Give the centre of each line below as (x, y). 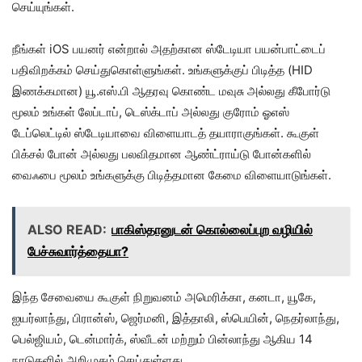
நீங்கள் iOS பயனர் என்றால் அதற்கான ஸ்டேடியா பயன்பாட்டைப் (169, 49)
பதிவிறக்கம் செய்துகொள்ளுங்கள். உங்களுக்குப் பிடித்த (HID (162, 70)
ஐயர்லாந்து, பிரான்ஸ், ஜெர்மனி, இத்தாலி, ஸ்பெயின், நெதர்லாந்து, (176, 318)
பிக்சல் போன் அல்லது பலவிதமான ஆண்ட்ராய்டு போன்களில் (162, 154)
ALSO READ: (67, 229)
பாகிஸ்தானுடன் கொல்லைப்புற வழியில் (212, 229)
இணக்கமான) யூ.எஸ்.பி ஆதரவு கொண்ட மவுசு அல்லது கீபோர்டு (171, 91)
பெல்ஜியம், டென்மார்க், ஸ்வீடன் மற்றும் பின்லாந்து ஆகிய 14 (162, 339)
